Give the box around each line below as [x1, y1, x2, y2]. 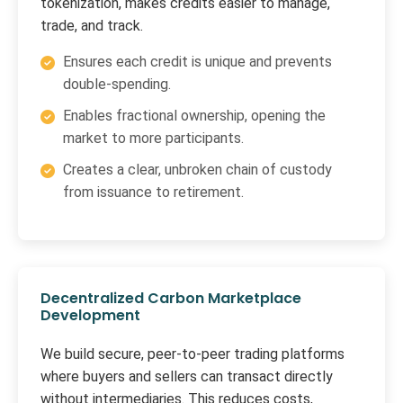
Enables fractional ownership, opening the [63, 106, 326, 124]
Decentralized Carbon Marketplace [40, 287, 301, 309]
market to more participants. [63, 129, 244, 147]
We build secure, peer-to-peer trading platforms [40, 345, 345, 363]
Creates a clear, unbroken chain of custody [63, 160, 332, 178]
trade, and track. [40, 16, 143, 34]
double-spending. [63, 75, 171, 93]
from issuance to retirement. [63, 183, 244, 201]
